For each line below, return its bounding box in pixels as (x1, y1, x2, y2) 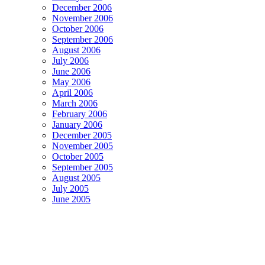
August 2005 (52, 172, 101, 183)
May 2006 (52, 76, 91, 87)
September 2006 (52, 34, 113, 44)
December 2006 (52, 2, 112, 12)
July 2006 (52, 55, 89, 66)
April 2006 (52, 87, 93, 98)
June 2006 (52, 66, 91, 76)
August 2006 (52, 44, 101, 55)
